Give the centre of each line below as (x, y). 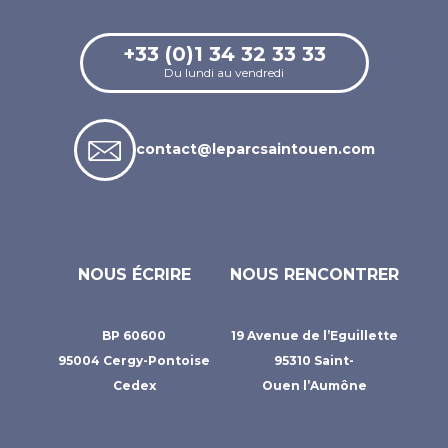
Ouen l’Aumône (314, 385)
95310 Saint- (314, 360)
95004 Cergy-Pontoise (134, 360)
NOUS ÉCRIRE (134, 274)
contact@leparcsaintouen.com (255, 149)
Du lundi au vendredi (224, 72)
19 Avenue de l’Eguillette (314, 335)
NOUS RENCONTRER (314, 274)
